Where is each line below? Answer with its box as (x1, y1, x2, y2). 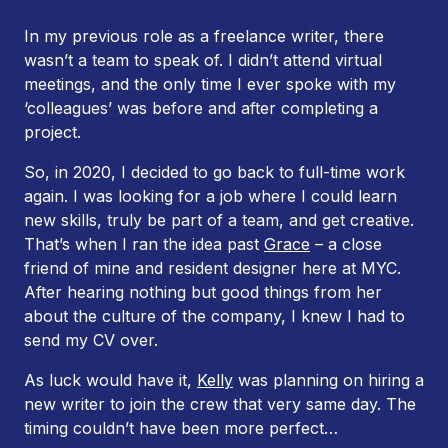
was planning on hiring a (233, 370, 424, 391)
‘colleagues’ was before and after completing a (24, 98, 378, 119)
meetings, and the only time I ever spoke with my (24, 74, 396, 95)
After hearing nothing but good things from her (24, 282, 382, 303)
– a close (310, 234, 382, 255)
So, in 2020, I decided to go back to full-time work (24, 162, 405, 183)
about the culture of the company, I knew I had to (24, 306, 405, 327)
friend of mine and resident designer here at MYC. (24, 258, 401, 279)
